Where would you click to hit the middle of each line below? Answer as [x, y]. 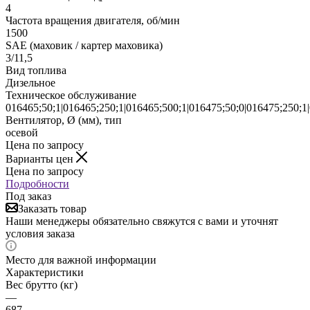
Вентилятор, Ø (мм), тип [64, 120]
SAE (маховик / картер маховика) [84, 45]
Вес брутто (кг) [42, 284]
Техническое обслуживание [71, 95]
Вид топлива [36, 70]
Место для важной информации [81, 259]
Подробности [37, 183]
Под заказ [28, 196]
